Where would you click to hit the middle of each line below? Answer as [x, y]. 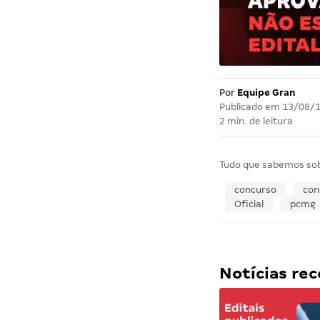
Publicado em [250, 107]
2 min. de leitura [256, 121]
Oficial [249, 204]
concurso [255, 190]
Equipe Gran [266, 93]
